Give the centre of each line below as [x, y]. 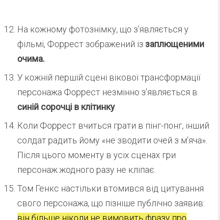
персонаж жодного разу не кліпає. [86, 169]
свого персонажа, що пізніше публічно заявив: [111, 203]
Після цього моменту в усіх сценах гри [96, 155]
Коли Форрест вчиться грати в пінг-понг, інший [113, 125]
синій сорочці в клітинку [66, 107]
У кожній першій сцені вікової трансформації [109, 77]
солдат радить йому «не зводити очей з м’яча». [112, 140]
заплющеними [175, 44]
